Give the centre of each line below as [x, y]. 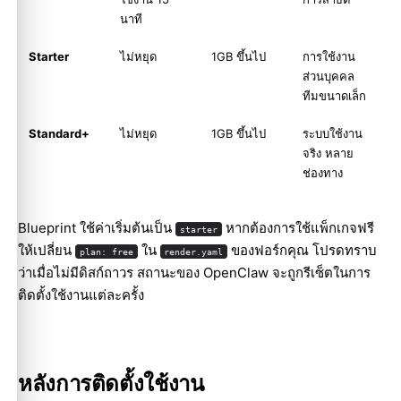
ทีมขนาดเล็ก [334, 96]
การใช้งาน [329, 57]
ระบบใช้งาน [333, 134]
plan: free [106, 252]
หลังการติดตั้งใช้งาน [111, 384]
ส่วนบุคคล [328, 77]
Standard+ [59, 134]
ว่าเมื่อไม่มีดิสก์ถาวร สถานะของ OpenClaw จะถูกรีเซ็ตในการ [194, 273]
